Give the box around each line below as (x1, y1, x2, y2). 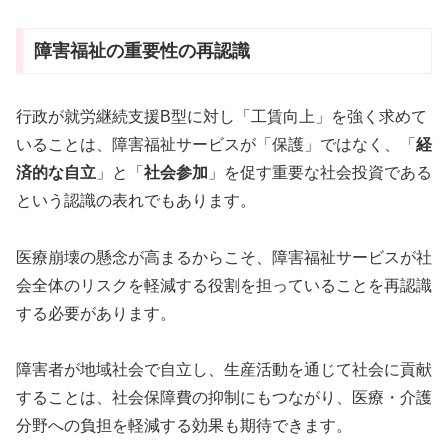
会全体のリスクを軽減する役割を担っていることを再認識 (16, 276, 432, 294)
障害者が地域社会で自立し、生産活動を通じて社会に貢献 (16, 361, 432, 379)
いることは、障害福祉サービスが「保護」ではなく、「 (16, 135, 416, 153)
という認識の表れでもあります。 (16, 191, 256, 209)
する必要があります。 (16, 304, 176, 322)
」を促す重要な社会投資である (208, 163, 432, 181)
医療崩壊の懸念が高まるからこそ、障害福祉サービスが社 (16, 248, 432, 266)
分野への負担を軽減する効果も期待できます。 (16, 417, 352, 435)
